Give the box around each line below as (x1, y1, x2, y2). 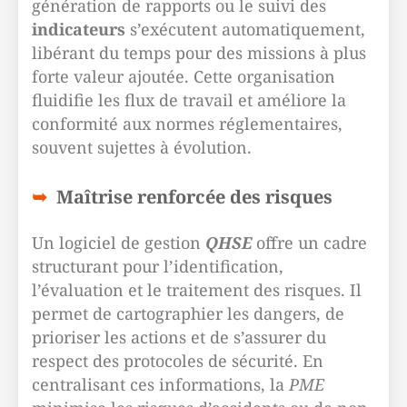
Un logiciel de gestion (32, 232, 205, 253)
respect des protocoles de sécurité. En (32, 350, 323, 372)
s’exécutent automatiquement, (125, 18, 365, 40)
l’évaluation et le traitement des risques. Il (32, 279, 362, 301)
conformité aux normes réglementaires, (32, 113, 342, 134)
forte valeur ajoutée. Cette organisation (32, 65, 335, 87)
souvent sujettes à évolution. (32, 136, 252, 158)
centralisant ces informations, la (32, 373, 289, 395)
